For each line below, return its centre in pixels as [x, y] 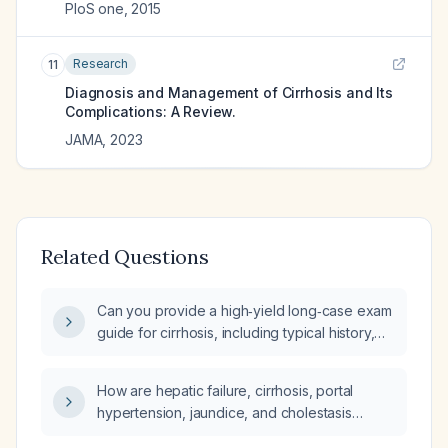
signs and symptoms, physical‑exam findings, [242, 354]
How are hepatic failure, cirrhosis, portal [225, 390]
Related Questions [125, 256]
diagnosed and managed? [182, 434]
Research [100, 63]
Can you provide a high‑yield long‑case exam [245, 310]
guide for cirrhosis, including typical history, [236, 332]
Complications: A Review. [151, 111]
